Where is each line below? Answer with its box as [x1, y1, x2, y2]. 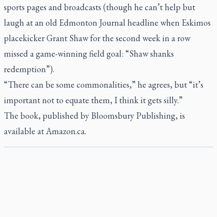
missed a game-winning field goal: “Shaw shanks [4, 48, 174, 59]
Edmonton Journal [59, 17, 127, 28]
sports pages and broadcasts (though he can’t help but [4, 1, 195, 13]
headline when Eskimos [127, 17, 211, 28]
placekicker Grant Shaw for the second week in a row [4, 32, 190, 44]
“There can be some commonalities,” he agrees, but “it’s [4, 79, 203, 90]
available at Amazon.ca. [4, 125, 86, 137]
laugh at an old [4, 17, 59, 28]
